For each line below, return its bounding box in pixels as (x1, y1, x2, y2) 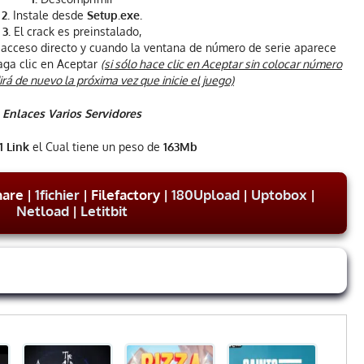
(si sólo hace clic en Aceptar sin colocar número (101, 57, 342, 71)
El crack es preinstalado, (11, 24, 141, 39)
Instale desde (10, 8, 87, 23)
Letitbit (80, 202, 128, 220)
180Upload (171, 186, 240, 204)
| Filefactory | (79, 186, 171, 204)
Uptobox (250, 186, 307, 204)
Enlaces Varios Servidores (2, 106, 141, 121)
